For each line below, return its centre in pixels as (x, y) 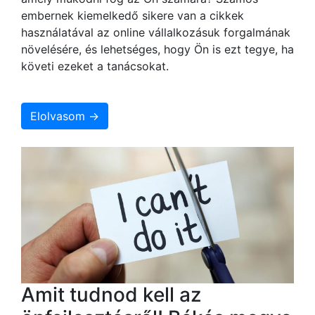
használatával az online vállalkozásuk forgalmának (156, 33)
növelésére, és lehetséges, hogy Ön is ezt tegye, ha (157, 50)
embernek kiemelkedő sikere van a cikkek (133, 16)
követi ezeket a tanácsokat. (95, 66)
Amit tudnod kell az (111, 295)
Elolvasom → (65, 116)
